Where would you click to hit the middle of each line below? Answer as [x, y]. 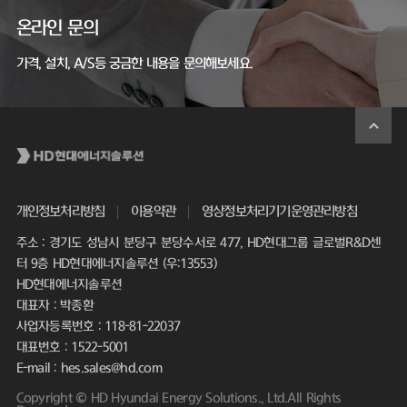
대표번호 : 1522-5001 [72, 348]
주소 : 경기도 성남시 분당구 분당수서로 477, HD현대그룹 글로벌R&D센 [199, 243]
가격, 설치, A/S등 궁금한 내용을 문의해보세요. [134, 64]
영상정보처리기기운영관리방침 [279, 212]
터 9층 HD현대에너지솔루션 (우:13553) [117, 264]
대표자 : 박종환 [55, 306]
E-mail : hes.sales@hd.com [89, 369]
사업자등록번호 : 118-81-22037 [98, 327]
